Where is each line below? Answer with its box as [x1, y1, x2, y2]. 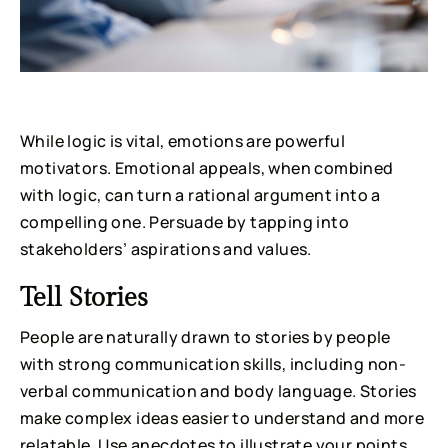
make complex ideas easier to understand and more [20, 406, 425, 429]
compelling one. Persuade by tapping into [20, 210, 349, 233]
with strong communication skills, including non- [20, 352, 407, 375]
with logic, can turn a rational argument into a [20, 183, 381, 206]
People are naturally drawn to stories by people [20, 325, 391, 348]
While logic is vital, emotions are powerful [20, 129, 346, 152]
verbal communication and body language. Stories [20, 379, 417, 402]
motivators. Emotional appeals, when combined [20, 156, 394, 179]
